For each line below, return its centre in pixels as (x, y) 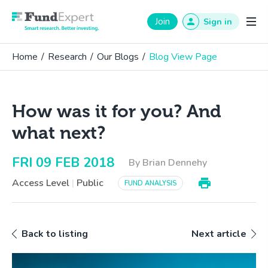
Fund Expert (124, 19)
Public (90, 183)
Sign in (218, 22)
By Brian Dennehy (168, 163)
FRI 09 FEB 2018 (63, 163)
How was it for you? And (117, 111)
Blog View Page (183, 57)
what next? (59, 133)
